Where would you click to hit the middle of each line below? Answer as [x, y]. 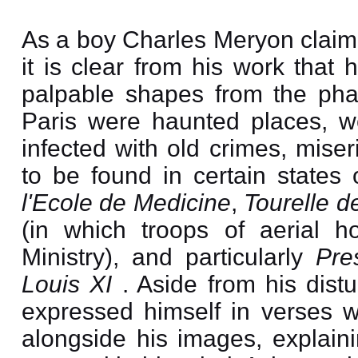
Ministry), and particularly [169, 257]
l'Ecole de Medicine [126, 203]
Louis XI [72, 284]
